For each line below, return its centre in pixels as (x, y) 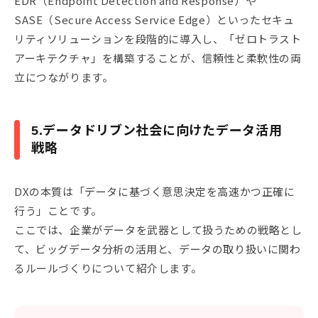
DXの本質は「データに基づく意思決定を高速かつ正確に (155, 191)
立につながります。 (64, 77)
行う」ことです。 (58, 210)
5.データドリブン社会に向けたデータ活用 (157, 130)
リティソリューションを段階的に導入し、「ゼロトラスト (158, 38)
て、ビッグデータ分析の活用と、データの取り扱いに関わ (158, 248)
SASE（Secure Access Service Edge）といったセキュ (154, 19)
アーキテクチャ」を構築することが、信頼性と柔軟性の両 (158, 57)
